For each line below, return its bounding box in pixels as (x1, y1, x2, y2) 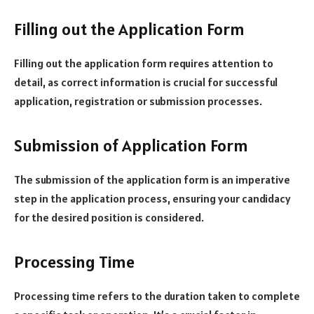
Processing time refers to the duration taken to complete (14, 289, 300, 303)
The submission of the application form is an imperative (14, 172, 290, 187)
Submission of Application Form (14, 135, 248, 157)
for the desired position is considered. (14, 210, 204, 225)
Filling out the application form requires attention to (14, 55, 273, 70)
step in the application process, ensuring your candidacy (14, 191, 291, 206)
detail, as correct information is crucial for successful (14, 74, 278, 89)
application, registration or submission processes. (14, 93, 262, 108)
